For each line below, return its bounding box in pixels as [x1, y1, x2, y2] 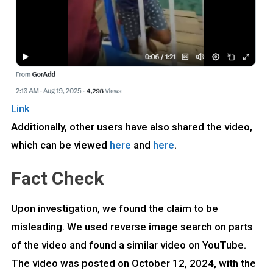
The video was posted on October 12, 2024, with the [10, 257, 256, 269]
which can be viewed [10, 138, 110, 151]
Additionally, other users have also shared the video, [10, 120, 252, 133]
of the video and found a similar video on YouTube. [10, 238, 246, 251]
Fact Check [10, 167, 104, 189]
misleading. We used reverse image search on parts [10, 220, 253, 233]
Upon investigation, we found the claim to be [10, 202, 218, 214]
